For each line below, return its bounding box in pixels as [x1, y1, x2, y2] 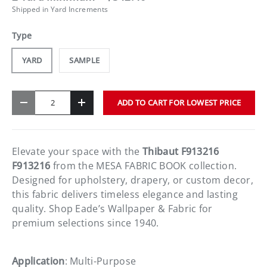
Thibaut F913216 [142, 144, 219, 158]
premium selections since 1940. [12, 216, 159, 229]
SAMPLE [69, 54, 100, 66]
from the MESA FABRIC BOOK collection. [50, 159, 237, 172]
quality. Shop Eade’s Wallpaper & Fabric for [12, 201, 213, 215]
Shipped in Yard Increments [12, 4, 108, 14]
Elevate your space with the [12, 144, 142, 158]
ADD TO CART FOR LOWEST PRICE [117, 97, 241, 108]
